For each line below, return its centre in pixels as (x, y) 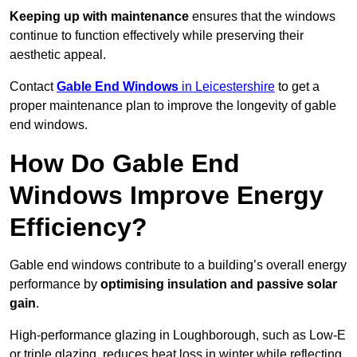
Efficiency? (78, 228)
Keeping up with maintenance (99, 17)
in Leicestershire (227, 87)
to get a (297, 87)
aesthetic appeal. (58, 55)
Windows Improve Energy (167, 196)
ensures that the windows (262, 17)
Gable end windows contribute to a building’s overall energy (178, 265)
